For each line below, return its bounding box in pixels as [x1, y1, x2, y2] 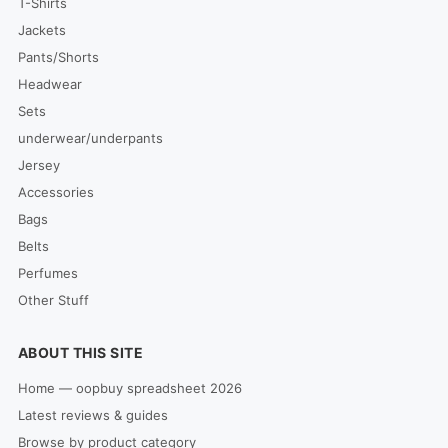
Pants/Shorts [17, 49, 99, 65]
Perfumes [17, 265, 78, 281]
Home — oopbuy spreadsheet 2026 [17, 380, 242, 396]
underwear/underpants [17, 130, 163, 146]
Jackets [17, 22, 66, 38]
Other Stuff [17, 292, 89, 308]
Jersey [17, 157, 60, 173]
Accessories [17, 184, 94, 200]
